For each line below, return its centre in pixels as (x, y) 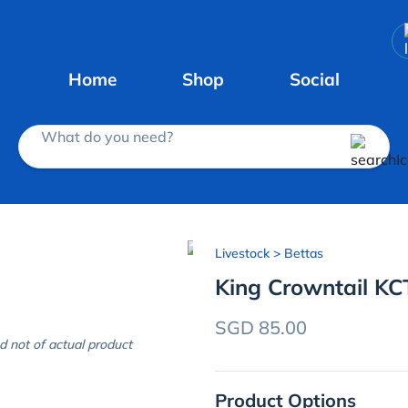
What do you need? (107, 136)
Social (315, 79)
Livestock (242, 253)
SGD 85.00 (261, 327)
